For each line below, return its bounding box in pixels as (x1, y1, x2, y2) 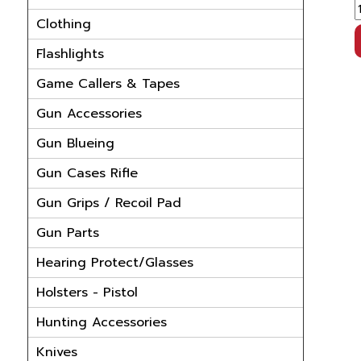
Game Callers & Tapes (35, 74, 180, 93)
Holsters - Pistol (35, 283, 138, 302)
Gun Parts (35, 223, 99, 243)
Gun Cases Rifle (35, 164, 138, 183)
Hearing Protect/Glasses (35, 253, 193, 272)
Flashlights (35, 44, 104, 64)
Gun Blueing (35, 134, 114, 153)
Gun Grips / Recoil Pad (35, 193, 181, 213)
